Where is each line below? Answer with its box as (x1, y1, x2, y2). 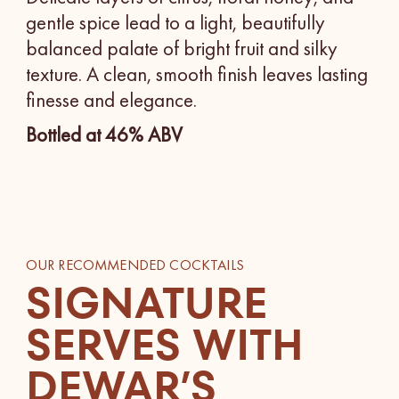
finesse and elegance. (25, 86, 197, 114)
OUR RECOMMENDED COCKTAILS (25, 255, 244, 274)
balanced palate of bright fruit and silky (25, 35, 338, 62)
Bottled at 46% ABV (25, 121, 183, 149)
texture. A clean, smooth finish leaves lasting (25, 61, 368, 88)
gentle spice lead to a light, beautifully (25, 9, 325, 37)
